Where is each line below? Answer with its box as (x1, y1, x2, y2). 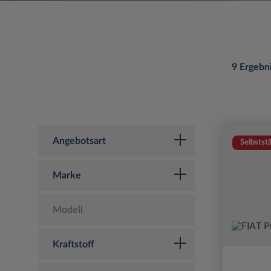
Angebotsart (53, 135, 106, 146)
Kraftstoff (53, 239, 94, 249)
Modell (53, 204, 83, 215)
